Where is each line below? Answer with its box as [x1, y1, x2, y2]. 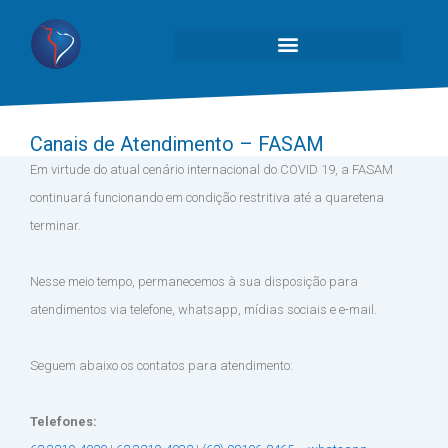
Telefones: [30, 414, 97, 429]
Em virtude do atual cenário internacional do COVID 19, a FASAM [30, 162, 393, 177]
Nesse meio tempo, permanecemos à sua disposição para [30, 274, 358, 289]
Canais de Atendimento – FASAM [30, 132, 324, 156]
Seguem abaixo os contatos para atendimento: [30, 358, 293, 373]
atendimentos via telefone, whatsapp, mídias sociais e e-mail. [30, 302, 377, 317]
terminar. [30, 218, 81, 233]
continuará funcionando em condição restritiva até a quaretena [30, 190, 384, 205]
